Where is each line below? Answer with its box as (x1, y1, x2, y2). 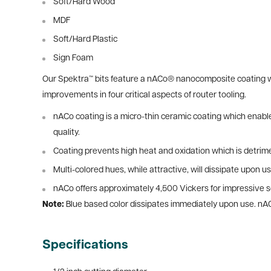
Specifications (42, 239, 128, 252)
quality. (53, 128, 80, 138)
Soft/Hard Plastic (53, 34, 117, 44)
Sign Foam (53, 53, 93, 63)
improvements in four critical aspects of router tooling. (42, 91, 246, 100)
